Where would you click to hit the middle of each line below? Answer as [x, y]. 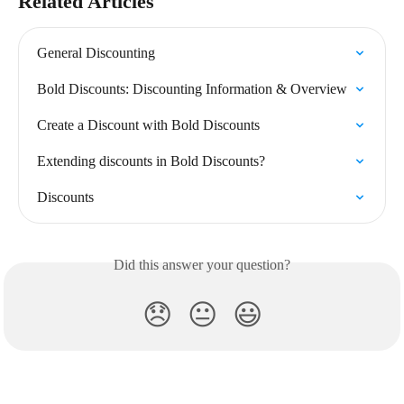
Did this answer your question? [202, 265]
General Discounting [96, 53]
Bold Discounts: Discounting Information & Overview [192, 89]
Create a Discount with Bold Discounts [148, 125]
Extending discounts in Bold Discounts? [151, 161]
